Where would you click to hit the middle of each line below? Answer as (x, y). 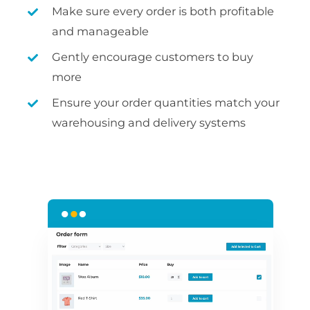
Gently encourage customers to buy (153, 57)
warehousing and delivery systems (149, 123)
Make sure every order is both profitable (163, 11)
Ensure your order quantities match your (166, 103)
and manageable (101, 31)
